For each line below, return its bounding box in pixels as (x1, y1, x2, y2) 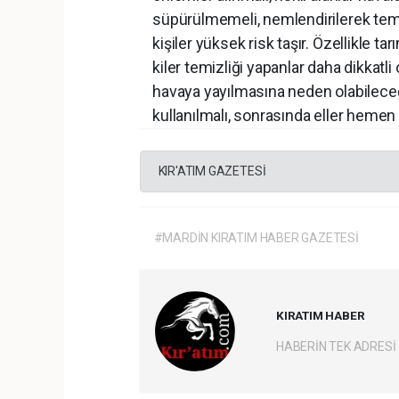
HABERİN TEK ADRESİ (275, 339, 396, 354)
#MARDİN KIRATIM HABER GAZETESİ (153, 231, 359, 245)
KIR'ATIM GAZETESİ (158, 164, 266, 178)
